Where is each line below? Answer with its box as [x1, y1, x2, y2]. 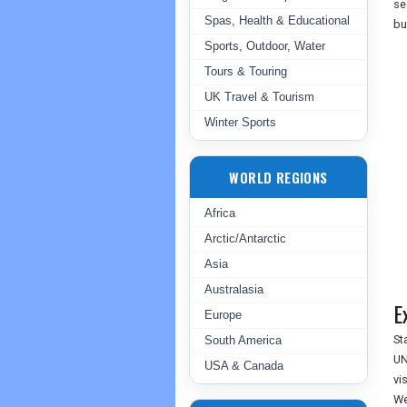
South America [204, 333, 282, 347]
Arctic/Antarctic [204, 232, 286, 245]
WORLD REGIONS [229, 167, 328, 187]
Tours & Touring [204, 65, 287, 78]
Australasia [204, 283, 263, 296]
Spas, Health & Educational [204, 14, 350, 27]
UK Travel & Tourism [204, 90, 314, 104]
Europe [204, 308, 242, 322]
